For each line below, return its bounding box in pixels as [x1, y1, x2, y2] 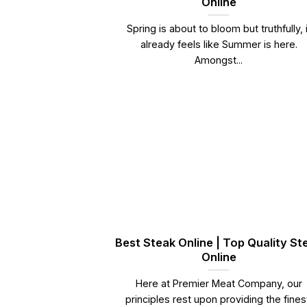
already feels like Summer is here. [140, 38, 297, 51]
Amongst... [195, 54, 243, 66]
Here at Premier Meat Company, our [135, 278, 302, 290]
